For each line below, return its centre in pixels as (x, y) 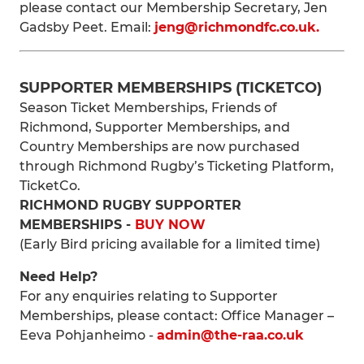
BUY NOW (170, 225)
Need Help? (58, 277)
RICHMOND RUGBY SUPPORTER (130, 205)
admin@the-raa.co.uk (230, 335)
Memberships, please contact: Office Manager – (177, 316)
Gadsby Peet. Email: (87, 27)
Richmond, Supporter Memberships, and (155, 127)
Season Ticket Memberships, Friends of (148, 108)
